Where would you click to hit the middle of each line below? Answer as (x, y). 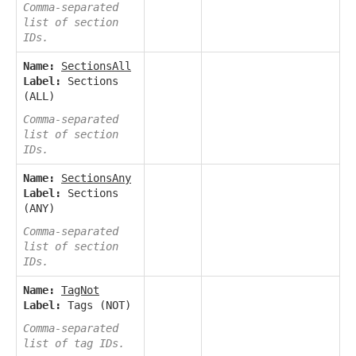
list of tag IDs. (74, 344)
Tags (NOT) (96, 306)
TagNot (80, 290)
